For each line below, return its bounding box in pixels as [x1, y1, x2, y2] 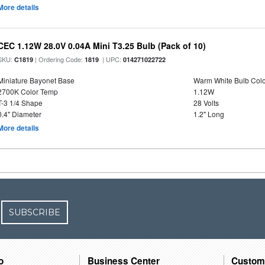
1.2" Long [193, 109, 224, 119]
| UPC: [99, 54, 124, 64]
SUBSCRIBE [9, 207, 61, 218]
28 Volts [193, 98, 219, 108]
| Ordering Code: [33, 54, 85, 64]
